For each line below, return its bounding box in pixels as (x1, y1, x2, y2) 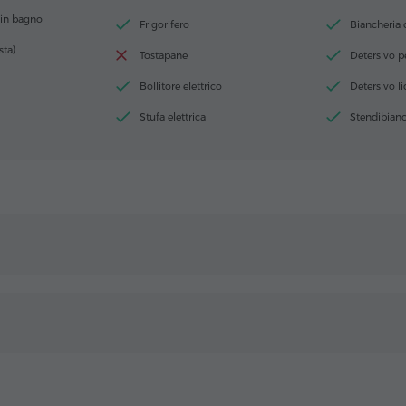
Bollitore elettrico (140, 80, 222, 93)
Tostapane (140, 49, 188, 63)
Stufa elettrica (140, 111, 206, 124)
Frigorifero (140, 18, 189, 32)
